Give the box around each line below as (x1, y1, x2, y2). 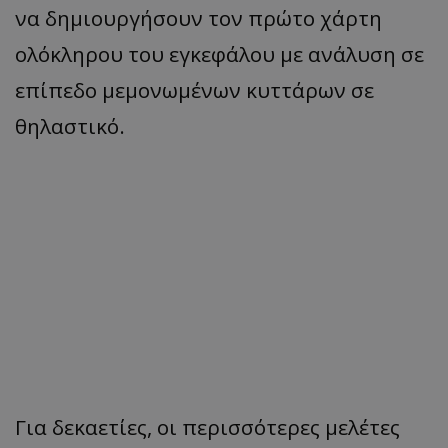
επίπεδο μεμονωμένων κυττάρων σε (15, 76, 374, 105)
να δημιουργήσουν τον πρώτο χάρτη (15, 4, 382, 33)
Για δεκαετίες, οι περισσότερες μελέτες (15, 413, 400, 442)
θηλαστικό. (15, 112, 125, 141)
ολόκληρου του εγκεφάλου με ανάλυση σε (15, 40, 424, 69)
